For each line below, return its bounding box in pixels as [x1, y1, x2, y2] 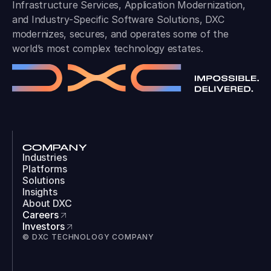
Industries [22, 151, 67, 164]
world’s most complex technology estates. [12, 42, 203, 55]
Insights [22, 186, 57, 198]
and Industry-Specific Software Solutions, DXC [12, 13, 224, 26]
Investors [22, 220, 65, 233]
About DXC [22, 197, 72, 210]
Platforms [22, 163, 67, 175]
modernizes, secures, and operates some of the [12, 28, 229, 41]
